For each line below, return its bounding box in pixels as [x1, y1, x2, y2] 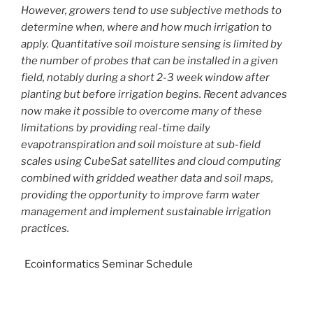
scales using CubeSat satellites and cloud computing [21, 154, 281, 168]
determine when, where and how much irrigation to [21, 20, 272, 34]
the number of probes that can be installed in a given [21, 54, 278, 67]
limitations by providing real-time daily [21, 121, 210, 134]
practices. [21, 221, 69, 235]
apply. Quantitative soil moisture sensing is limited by [21, 37, 282, 50]
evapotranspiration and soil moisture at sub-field [21, 138, 261, 151]
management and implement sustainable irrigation [21, 205, 271, 218]
